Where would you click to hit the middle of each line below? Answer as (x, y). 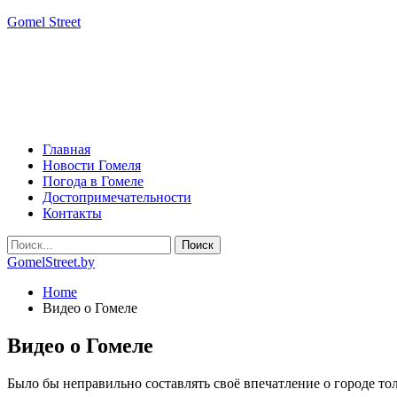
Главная (66, 149)
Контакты (72, 213)
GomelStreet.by (51, 262)
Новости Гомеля (92, 165)
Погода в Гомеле (93, 181)
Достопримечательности (117, 197)
